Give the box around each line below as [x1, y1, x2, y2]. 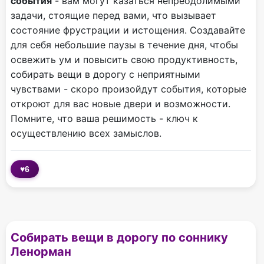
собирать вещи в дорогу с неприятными [11, 68, 200, 81]
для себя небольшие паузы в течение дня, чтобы [11, 39, 238, 51]
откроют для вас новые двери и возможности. [11, 98, 230, 110]
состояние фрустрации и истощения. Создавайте [11, 24, 245, 37]
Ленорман [11, 245, 71, 259]
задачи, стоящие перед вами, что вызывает [11, 9, 216, 22]
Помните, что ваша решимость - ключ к [11, 113, 198, 125]
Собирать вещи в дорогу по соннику [11, 230, 228, 245]
